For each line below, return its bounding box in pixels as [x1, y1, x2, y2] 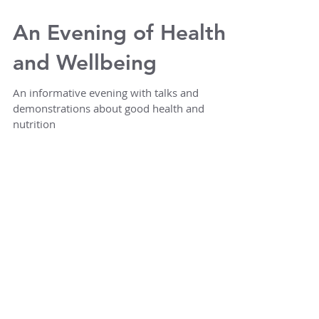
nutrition [13, 167, 56, 181]
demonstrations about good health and [13, 151, 204, 165]
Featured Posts [14, 287, 138, 309]
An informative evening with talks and [13, 135, 199, 150]
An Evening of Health [13, 70, 226, 95]
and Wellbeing [13, 100, 157, 125]
